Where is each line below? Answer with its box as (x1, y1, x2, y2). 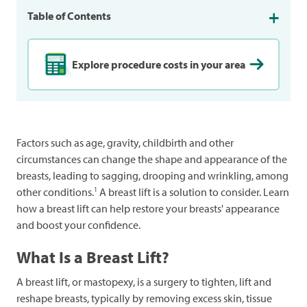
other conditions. (16, 185, 94, 199)
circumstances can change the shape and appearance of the (16, 152, 287, 167)
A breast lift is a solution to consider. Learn (97, 185, 289, 199)
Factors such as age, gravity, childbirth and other (16, 136, 234, 150)
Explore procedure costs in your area (72, 58, 245, 72)
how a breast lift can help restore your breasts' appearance (16, 201, 280, 216)
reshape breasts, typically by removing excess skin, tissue (16, 291, 272, 306)
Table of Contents (27, 9, 111, 23)
